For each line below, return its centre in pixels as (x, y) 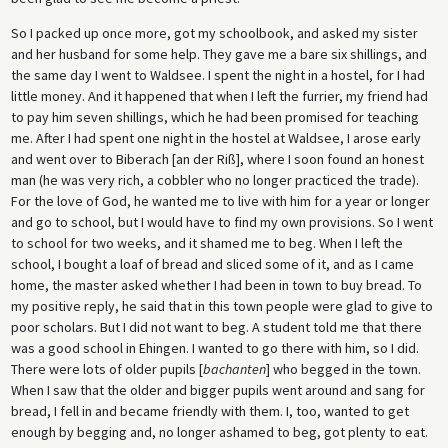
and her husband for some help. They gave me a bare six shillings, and (218, 54)
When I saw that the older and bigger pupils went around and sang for (217, 390)
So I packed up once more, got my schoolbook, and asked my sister (214, 33)
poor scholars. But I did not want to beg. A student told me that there (216, 327)
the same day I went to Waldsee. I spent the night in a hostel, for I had (217, 75)
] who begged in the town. (343, 369)
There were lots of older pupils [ (106, 369)
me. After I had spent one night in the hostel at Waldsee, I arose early (215, 138)
